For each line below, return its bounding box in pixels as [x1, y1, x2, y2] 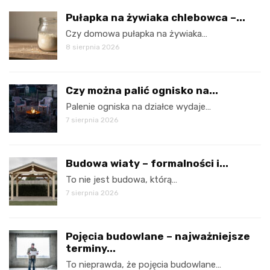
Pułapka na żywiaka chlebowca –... [66, 11, 245, 24]
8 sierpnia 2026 [66, 43, 119, 52]
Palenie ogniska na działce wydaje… [66, 101, 211, 113]
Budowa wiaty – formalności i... [66, 157, 228, 170]
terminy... [66, 242, 116, 255]
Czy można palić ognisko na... [66, 84, 218, 97]
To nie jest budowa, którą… [66, 174, 177, 186]
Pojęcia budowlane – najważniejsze [66, 230, 250, 243]
